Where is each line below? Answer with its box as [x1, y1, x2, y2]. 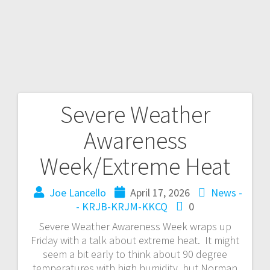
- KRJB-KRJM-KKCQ [76, 199, 168, 213]
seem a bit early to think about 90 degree [43, 246, 227, 261]
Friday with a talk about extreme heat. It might [31, 233, 239, 247]
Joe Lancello [49, 185, 106, 199]
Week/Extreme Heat [40, 151, 230, 181]
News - [211, 185, 242, 199]
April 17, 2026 [130, 185, 190, 199]
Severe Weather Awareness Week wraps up [39, 219, 231, 233]
